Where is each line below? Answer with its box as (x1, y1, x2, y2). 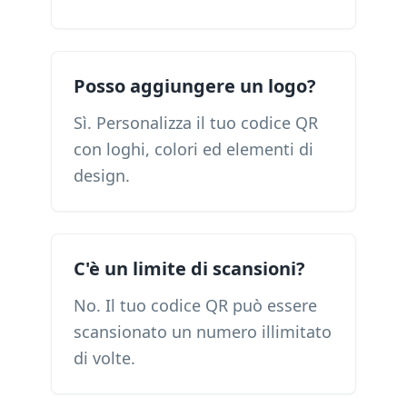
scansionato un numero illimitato (74, 321, 332, 342)
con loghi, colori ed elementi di (74, 138, 313, 160)
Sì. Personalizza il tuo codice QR (74, 112, 318, 134)
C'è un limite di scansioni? (74, 256, 305, 281)
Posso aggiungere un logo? (74, 74, 316, 98)
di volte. (74, 347, 135, 369)
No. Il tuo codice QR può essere (74, 294, 317, 316)
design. (74, 164, 130, 186)
